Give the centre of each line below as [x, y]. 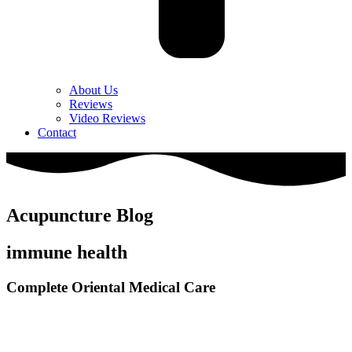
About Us [93, 90]
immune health [67, 252]
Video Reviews [107, 118]
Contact [57, 132]
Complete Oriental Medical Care [111, 287]
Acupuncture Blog [80, 215]
